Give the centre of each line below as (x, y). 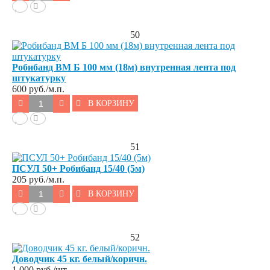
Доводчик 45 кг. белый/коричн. (80, 259)
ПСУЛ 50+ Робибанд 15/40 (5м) (78, 169)
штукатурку (39, 78)
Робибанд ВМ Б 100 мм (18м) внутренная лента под (124, 67)
